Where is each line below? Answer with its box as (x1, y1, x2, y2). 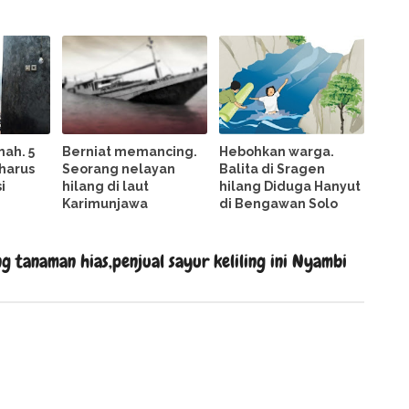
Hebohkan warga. (219, 143, 335, 159)
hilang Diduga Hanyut (219, 178, 362, 194)
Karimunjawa (62, 195, 149, 211)
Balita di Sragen (219, 161, 326, 176)
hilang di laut (62, 178, 150, 194)
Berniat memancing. (62, 143, 198, 159)
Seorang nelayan (62, 161, 176, 176)
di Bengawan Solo (219, 195, 339, 211)
